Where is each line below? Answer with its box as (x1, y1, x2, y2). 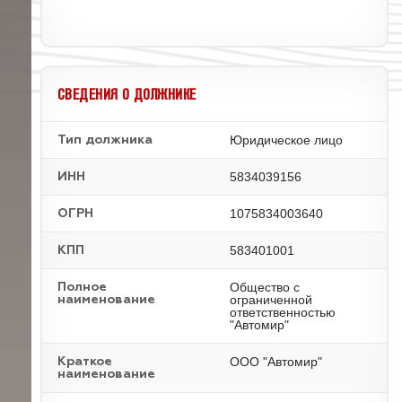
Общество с (230, 280, 300, 294)
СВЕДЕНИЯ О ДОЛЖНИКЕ (57, 83, 197, 104)
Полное (57, 281, 107, 293)
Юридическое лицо (230, 133, 343, 147)
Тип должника (57, 134, 153, 146)
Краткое (57, 355, 112, 368)
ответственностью (230, 305, 336, 319)
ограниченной (230, 293, 312, 307)
